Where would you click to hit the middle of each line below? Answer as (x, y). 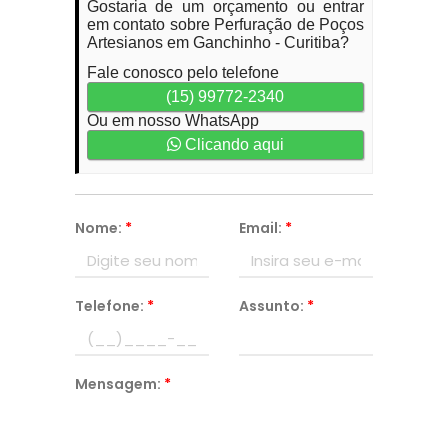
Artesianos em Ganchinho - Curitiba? (217, 42)
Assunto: (272, 306)
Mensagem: (119, 384)
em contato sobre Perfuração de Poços (225, 24)
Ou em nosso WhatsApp (172, 120)
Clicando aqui (232, 144)
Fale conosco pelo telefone (182, 72)
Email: (261, 228)
